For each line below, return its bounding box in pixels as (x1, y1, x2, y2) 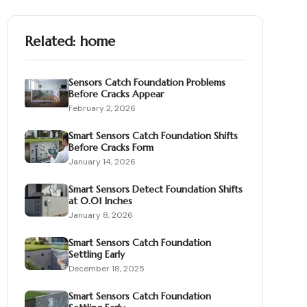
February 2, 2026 (68, 103, 136, 114)
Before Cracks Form (68, 141, 153, 153)
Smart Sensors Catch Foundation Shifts (68, 130, 238, 142)
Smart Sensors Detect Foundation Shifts (68, 183, 243, 195)
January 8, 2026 (68, 210, 133, 221)
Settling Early (68, 248, 125, 260)
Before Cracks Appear (68, 88, 164, 100)
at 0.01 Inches (68, 195, 132, 207)
